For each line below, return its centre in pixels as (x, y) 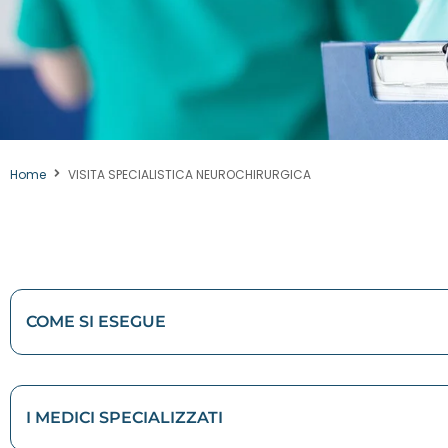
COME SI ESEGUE (96, 322)
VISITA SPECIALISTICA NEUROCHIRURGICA (189, 175)
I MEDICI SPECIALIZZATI (124, 418)
